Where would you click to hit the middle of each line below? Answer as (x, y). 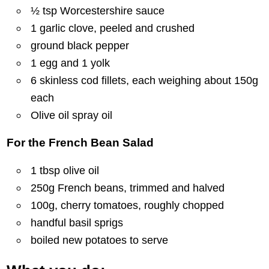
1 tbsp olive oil (65, 171)
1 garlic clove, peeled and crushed (113, 28)
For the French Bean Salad (80, 143)
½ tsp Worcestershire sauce (98, 10)
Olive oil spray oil (72, 115)
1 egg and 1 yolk (71, 62)
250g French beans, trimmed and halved (128, 188)
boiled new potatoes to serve (100, 240)
